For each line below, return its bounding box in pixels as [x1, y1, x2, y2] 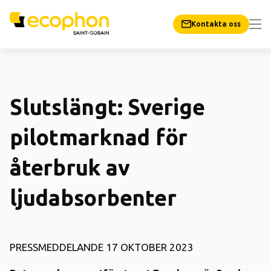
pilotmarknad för [10, 125, 188, 149]
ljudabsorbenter [10, 185, 177, 210]
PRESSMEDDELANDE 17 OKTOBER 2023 [10, 241, 194, 253]
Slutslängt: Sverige [10, 94, 205, 119]
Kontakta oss [191, 20, 241, 28]
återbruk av [10, 155, 130, 180]
